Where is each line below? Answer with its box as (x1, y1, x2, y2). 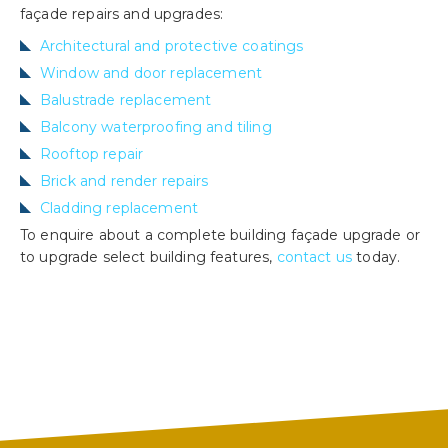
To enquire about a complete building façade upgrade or (20, 226, 421, 244)
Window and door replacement (40, 64, 263, 82)
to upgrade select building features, (20, 248, 277, 266)
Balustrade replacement (40, 91, 212, 109)
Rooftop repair (40, 145, 144, 163)
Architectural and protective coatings (40, 37, 304, 55)
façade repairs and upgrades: (20, 5, 224, 23)
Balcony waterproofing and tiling (40, 118, 272, 136)
